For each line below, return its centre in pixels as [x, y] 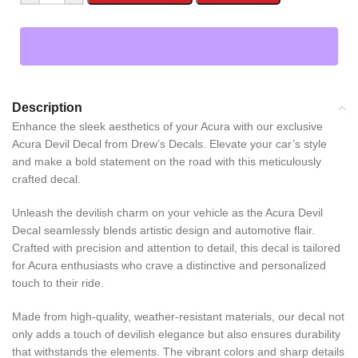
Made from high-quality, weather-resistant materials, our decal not [178, 316]
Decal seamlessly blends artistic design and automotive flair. [163, 230]
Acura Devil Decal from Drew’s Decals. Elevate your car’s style [169, 144]
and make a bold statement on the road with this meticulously [167, 161]
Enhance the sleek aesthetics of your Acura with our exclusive [167, 126]
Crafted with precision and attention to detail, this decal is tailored [176, 248]
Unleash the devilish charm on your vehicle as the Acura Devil [167, 213]
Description [47, 107]
